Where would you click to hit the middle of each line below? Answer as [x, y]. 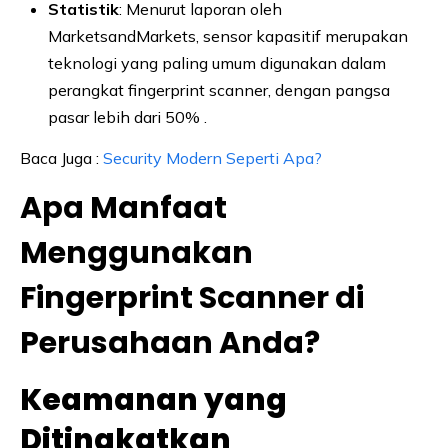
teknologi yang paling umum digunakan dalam [217, 62]
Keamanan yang [153, 399]
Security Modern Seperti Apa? [212, 157]
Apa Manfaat [123, 207]
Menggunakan [136, 252]
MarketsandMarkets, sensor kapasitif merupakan [228, 35]
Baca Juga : [61, 157]
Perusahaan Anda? [170, 342]
